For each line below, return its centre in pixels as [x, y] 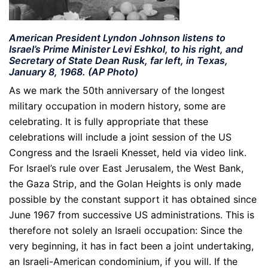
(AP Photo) [113, 72]
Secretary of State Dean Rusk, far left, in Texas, [118, 61]
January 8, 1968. [48, 72]
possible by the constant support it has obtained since [133, 200]
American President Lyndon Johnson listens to [117, 38]
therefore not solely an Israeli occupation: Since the [126, 231]
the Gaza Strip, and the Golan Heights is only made [125, 184]
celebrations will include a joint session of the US [120, 137]
